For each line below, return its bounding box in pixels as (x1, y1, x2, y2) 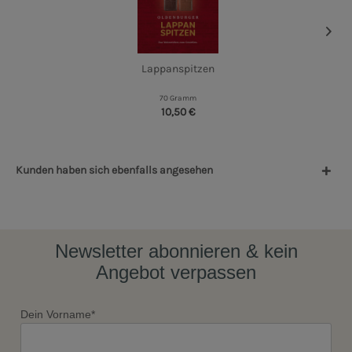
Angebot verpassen (96, 261, 256, 283)
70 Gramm (159, 93, 197, 104)
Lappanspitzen (141, 62, 215, 76)
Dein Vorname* (20, 307, 95, 321)
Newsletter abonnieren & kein (54, 240, 298, 262)
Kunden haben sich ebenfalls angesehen (16, 163, 213, 178)
